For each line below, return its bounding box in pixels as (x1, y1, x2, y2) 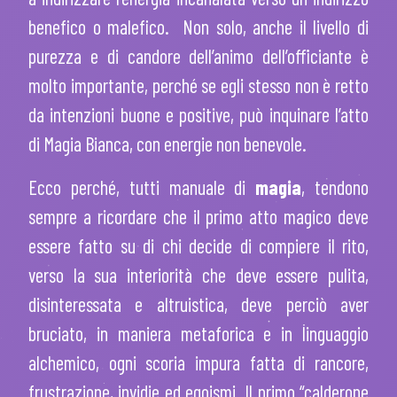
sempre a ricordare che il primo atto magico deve (28, 205, 369, 229)
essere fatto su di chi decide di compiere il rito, (28, 234, 369, 258)
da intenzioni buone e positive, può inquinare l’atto (28, 103, 369, 127)
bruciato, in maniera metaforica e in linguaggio (28, 322, 369, 346)
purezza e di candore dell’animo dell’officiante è (28, 44, 369, 68)
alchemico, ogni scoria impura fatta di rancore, (28, 351, 369, 375)
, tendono (301, 175, 370, 199)
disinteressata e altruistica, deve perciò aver (28, 292, 369, 316)
